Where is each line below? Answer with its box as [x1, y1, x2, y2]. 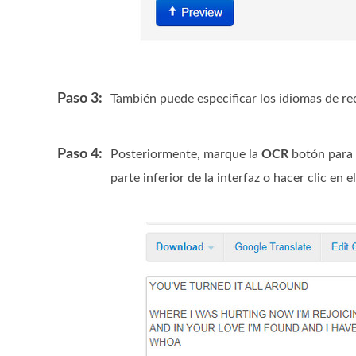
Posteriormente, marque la [110, 148, 261, 161]
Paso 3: [57, 91, 103, 106]
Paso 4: [57, 147, 103, 161]
